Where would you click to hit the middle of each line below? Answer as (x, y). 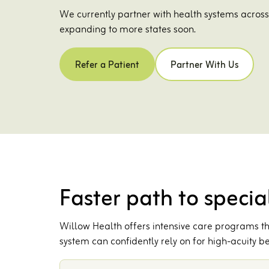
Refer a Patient (107, 66)
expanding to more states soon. (128, 30)
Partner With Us (205, 66)
